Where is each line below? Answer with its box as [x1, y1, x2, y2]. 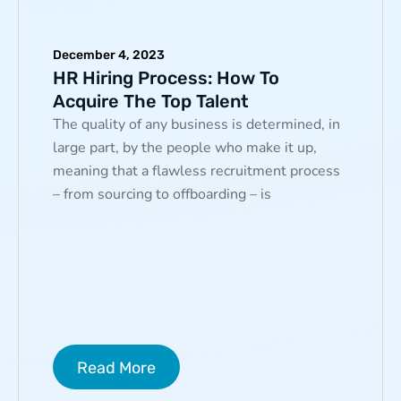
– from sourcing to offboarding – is [53, 183, 271, 204]
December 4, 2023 [53, 47, 165, 63]
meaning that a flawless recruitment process [53, 160, 340, 181]
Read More [77, 357, 156, 378]
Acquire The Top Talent [53, 90, 249, 112]
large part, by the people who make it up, [53, 137, 317, 158]
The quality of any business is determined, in [53, 114, 340, 134]
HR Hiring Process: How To [53, 66, 279, 89]
